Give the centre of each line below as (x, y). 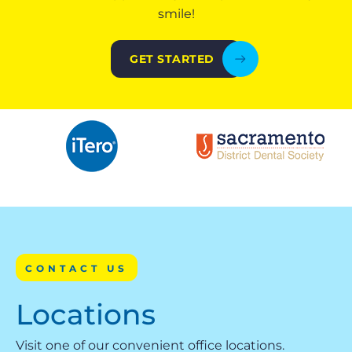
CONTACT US (77, 268)
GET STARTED (172, 59)
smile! (176, 13)
